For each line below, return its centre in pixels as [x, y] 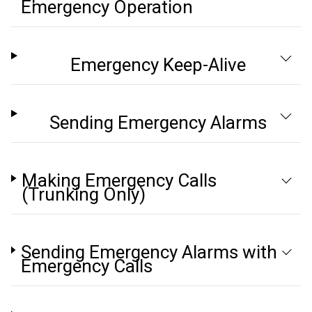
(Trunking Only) [84, 194]
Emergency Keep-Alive [158, 65]
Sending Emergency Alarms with [149, 252]
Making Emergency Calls [119, 180]
